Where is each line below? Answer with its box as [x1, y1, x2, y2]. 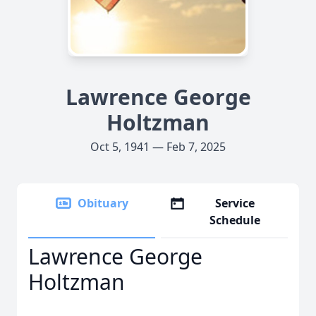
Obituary [78, 195, 128, 211]
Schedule [209, 212, 261, 228]
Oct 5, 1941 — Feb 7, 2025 [90, 139, 226, 154]
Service [215, 195, 255, 211]
